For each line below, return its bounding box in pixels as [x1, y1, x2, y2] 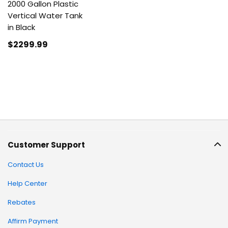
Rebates [8, 197, 36, 207]
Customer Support [8, 139, 85, 150]
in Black [8, 22, 35, 33]
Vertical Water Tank [8, 10, 82, 21]
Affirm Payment [8, 216, 58, 226]
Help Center [8, 179, 47, 188]
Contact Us [8, 160, 44, 169]
